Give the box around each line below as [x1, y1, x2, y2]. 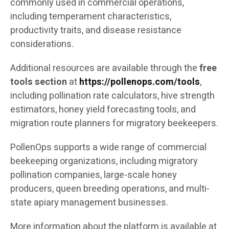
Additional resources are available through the [10, 61, 199, 76]
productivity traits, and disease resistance [10, 24, 181, 38]
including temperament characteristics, [10, 10, 171, 24]
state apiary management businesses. [10, 196, 168, 210]
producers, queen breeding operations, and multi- [10, 182, 210, 196]
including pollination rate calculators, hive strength [10, 89, 215, 103]
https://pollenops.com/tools [79, 75, 200, 89]
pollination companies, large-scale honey [10, 168, 177, 182]
